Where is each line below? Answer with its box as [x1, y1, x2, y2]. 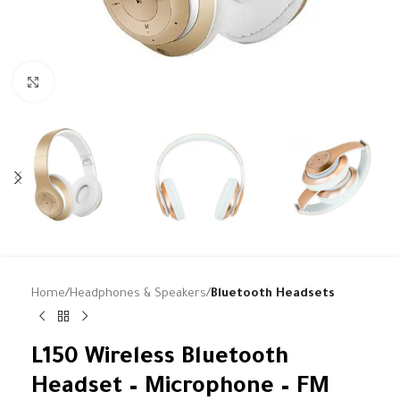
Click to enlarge [53, 75, 140, 88]
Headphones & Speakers [70, 287, 206, 302]
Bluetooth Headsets [211, 287, 335, 302]
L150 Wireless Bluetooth [31, 346, 288, 372]
